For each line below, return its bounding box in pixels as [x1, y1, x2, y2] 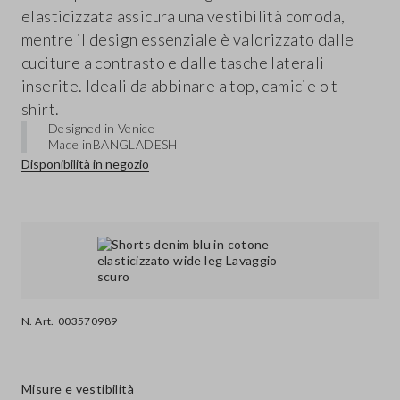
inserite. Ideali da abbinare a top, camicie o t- [21, 76, 345, 96]
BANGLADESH [92, 137, 178, 153]
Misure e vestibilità [21, 381, 134, 397]
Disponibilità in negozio [21, 156, 149, 172]
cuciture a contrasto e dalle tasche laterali [21, 53, 325, 73]
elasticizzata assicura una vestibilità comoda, [21, 6, 346, 27]
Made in [48, 137, 93, 153]
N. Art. [21, 314, 54, 329]
